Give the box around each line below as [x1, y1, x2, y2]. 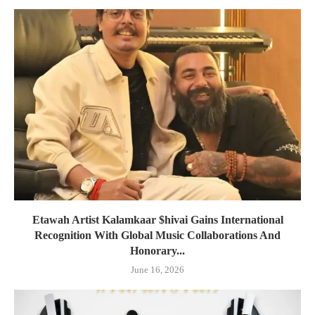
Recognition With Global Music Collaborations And [34, 229, 281, 241]
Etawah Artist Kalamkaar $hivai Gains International [32, 213, 283, 226]
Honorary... [130, 244, 185, 257]
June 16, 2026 [131, 264, 184, 275]
